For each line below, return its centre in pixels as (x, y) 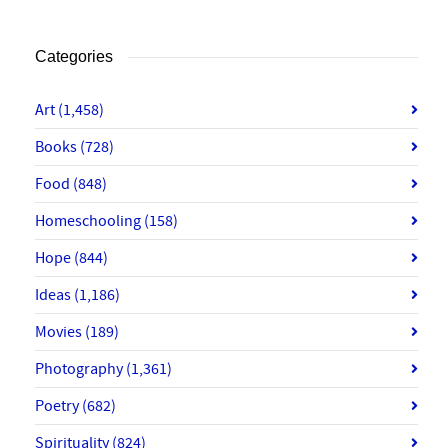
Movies (60, 332)
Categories (74, 57)
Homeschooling (89, 221)
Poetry (58, 406)
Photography (80, 369)
